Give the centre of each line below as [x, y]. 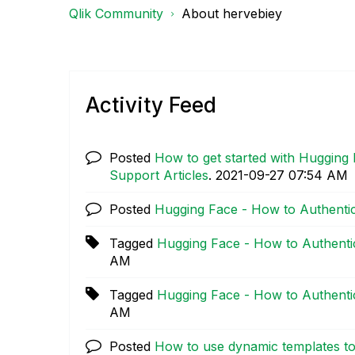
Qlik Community [116, 13]
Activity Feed [151, 105]
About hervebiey [232, 13]
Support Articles [159, 176]
